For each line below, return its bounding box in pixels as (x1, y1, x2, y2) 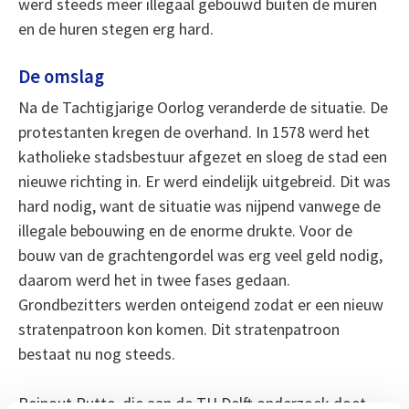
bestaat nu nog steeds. (17, 342, 175, 364)
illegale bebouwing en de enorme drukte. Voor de (17, 219, 352, 241)
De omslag (17, 64, 104, 89)
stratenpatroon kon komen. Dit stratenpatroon (17, 318, 340, 340)
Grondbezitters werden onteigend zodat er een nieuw (17, 293, 383, 315)
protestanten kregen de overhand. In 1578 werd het (17, 121, 370, 142)
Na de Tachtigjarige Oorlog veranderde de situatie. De (17, 96, 388, 118)
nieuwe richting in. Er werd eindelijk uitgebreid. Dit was (17, 170, 391, 192)
